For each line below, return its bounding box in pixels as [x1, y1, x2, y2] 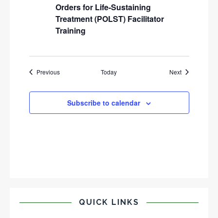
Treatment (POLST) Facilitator [55, 13, 164, 24]
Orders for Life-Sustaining [55, 1, 151, 13]
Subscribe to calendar [67, 98, 140, 108]
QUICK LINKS [79, 198, 139, 207]
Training [55, 25, 86, 36]
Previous [36, 68, 60, 76]
